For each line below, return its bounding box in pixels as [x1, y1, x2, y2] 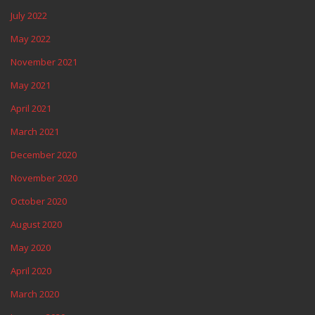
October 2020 [11, 195, 67, 207]
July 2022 [11, 9, 47, 22]
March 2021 [11, 125, 59, 138]
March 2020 [11, 288, 59, 300]
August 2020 [11, 218, 62, 231]
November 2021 [11, 56, 77, 68]
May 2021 [11, 79, 51, 91]
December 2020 [11, 148, 77, 161]
